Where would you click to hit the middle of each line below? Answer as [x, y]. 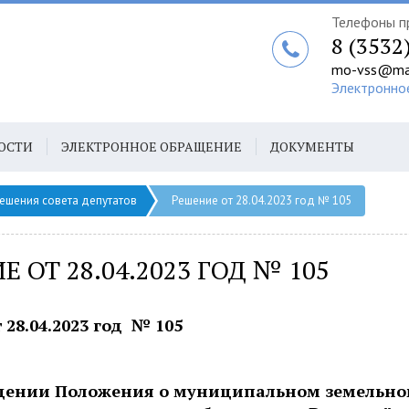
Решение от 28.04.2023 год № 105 [262, 200]
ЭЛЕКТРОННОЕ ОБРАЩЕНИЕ [152, 147]
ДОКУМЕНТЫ [312, 147]
